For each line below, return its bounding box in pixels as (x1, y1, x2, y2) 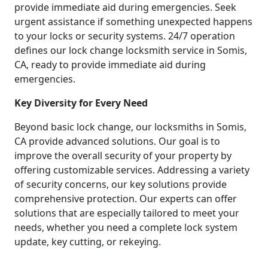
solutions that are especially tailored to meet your (14, 206, 239, 220)
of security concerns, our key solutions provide (14, 177, 227, 191)
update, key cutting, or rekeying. (14, 234, 161, 248)
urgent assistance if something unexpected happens (14, 14, 252, 28)
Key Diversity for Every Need (14, 96, 148, 109)
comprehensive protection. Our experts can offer (14, 191, 237, 205)
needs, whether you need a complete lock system (14, 220, 237, 234)
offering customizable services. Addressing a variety (14, 163, 249, 176)
